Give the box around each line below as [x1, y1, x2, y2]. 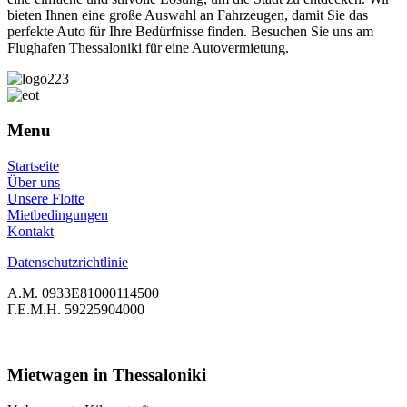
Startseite [7, 157, 59, 174]
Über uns [7, 174, 60, 190]
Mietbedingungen [7, 206, 108, 223]
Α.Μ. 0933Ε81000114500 [7, 284, 159, 301]
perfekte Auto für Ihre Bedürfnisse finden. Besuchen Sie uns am [7, 24, 373, 40]
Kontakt [7, 223, 54, 239]
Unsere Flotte [7, 190, 84, 206]
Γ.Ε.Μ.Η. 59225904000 [7, 301, 144, 317]
